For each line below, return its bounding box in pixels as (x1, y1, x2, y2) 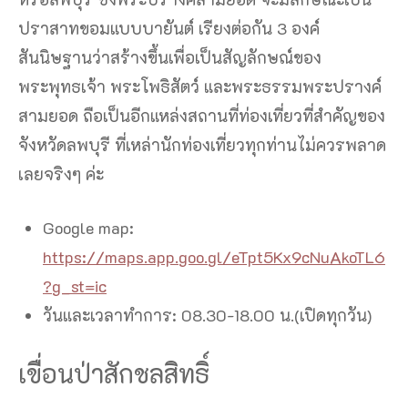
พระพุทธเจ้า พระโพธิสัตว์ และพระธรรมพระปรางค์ (18, 76, 382, 98)
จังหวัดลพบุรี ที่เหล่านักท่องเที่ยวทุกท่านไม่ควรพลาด (18, 134, 386, 157)
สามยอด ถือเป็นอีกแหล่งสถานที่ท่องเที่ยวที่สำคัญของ (18, 105, 385, 127)
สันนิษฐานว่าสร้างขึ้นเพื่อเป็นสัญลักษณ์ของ (18, 46, 321, 69)
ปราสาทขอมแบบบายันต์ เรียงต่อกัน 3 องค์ (18, 17, 320, 40)
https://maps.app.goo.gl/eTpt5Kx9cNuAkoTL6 (43, 246, 385, 269)
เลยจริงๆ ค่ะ (18, 163, 104, 186)
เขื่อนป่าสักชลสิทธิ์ (18, 357, 209, 391)
